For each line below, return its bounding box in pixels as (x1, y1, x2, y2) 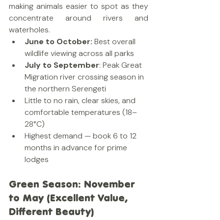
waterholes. (9, 25, 50, 35)
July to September (25, 60, 99, 70)
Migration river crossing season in (25, 72, 146, 82)
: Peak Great (99, 60, 144, 70)
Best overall (92, 36, 137, 47)
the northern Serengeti (25, 83, 106, 94)
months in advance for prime (25, 142, 129, 153)
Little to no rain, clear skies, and (25, 95, 137, 106)
